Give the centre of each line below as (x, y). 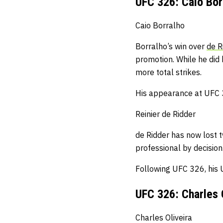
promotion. (156, 59)
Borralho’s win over (171, 47)
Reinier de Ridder (166, 114)
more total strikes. (168, 72)
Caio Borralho (160, 26)
